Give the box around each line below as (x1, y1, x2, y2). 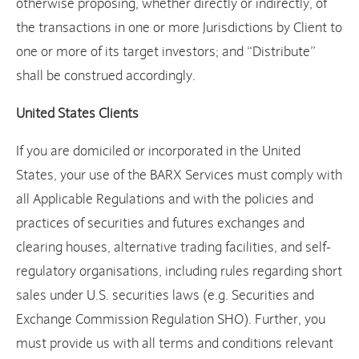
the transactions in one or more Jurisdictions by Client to (16, 19, 342, 37)
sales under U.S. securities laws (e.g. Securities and (16, 287, 314, 305)
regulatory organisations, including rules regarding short (16, 263, 342, 280)
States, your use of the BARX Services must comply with (16, 167, 342, 184)
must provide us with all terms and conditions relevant (16, 335, 333, 353)
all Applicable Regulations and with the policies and (16, 191, 313, 208)
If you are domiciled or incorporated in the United (16, 143, 301, 160)
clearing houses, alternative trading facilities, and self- (16, 239, 331, 256)
